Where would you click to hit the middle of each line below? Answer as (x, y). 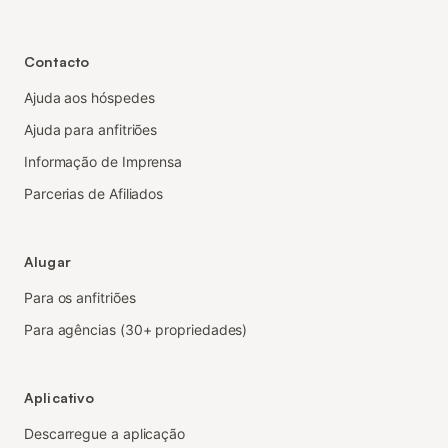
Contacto (57, 61)
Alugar (47, 261)
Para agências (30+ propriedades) (136, 329)
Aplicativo (59, 397)
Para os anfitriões (80, 297)
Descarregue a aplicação (105, 433)
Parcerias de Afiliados (94, 193)
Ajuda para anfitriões (91, 129)
